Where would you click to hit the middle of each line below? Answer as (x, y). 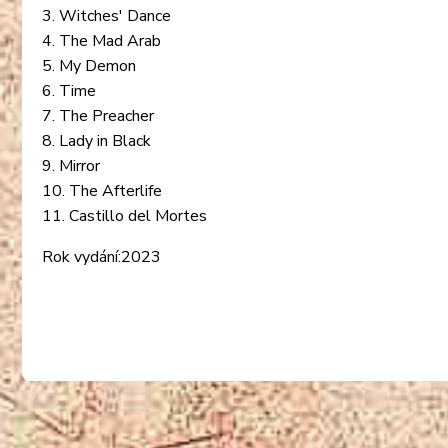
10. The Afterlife (102, 190)
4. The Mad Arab (101, 40)
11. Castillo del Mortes (124, 215)
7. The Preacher (98, 115)
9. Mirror (71, 165)
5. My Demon (89, 65)
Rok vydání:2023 (101, 256)
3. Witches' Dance (106, 15)
